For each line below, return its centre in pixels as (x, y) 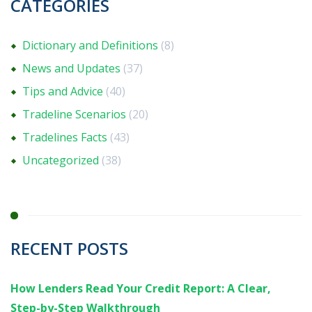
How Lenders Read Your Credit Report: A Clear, (141, 289)
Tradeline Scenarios (74, 115)
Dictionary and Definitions (90, 46)
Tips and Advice (63, 92)
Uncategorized (61, 161)
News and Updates (71, 69)
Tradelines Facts (65, 138)
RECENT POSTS (69, 249)
